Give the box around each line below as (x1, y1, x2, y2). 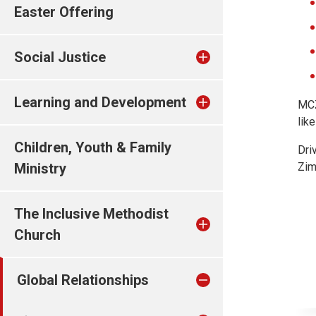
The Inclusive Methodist (14, 205, 169, 222)
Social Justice (14, 49, 106, 66)
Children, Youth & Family (14, 139, 171, 156)
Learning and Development (14, 94, 186, 111)
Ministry (14, 160, 66, 177)
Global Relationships (17, 272, 149, 288)
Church (14, 226, 61, 243)
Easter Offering (14, 4, 114, 20)
